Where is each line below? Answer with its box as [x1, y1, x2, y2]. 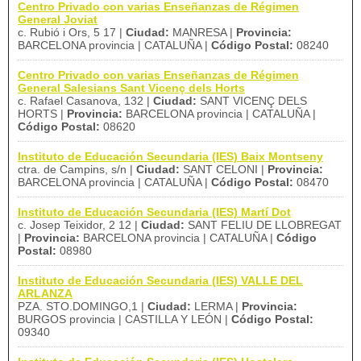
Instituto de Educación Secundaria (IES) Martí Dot [18, 205, 291, 218]
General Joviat [18, 13, 98, 26]
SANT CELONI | [180, 163, 268, 176]
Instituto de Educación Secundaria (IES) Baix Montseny [18, 150, 323, 163]
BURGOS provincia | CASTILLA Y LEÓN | [18, 313, 231, 326]
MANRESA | [169, 26, 236, 39]
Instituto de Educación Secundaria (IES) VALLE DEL [18, 274, 303, 287]
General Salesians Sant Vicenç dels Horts [18, 81, 245, 94]
